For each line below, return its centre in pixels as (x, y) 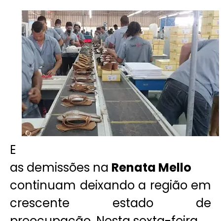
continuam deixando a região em (110, 185)
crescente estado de (110, 203)
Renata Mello (151, 167)
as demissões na (61, 167)
